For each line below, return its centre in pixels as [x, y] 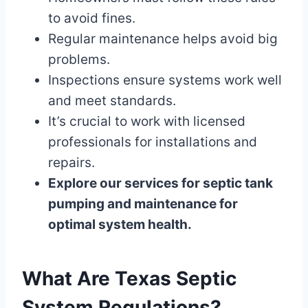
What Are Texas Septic [129, 279]
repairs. [71, 163]
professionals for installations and [153, 142]
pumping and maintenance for [143, 204]
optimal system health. [120, 225]
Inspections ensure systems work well [165, 80]
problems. [79, 60]
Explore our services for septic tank [161, 184]
